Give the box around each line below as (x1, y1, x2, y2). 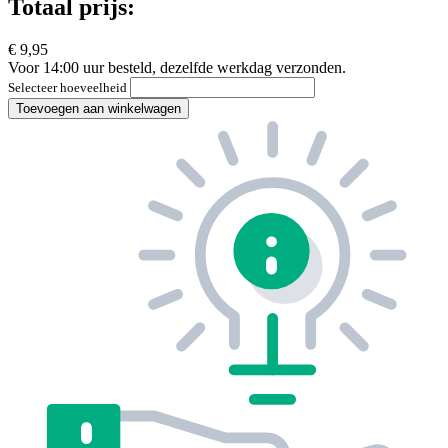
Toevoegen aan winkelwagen (16, 101, 181, 117)
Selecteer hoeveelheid (8, 80, 130, 96)
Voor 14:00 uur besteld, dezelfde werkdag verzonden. (8, 59, 346, 77)
